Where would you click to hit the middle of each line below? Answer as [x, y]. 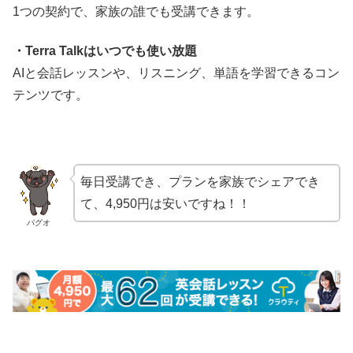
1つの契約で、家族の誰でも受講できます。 [136, 11]
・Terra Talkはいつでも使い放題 [105, 51]
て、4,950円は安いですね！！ [165, 203]
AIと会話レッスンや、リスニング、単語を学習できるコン [176, 73]
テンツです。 [50, 95]
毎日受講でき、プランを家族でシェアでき [200, 181]
